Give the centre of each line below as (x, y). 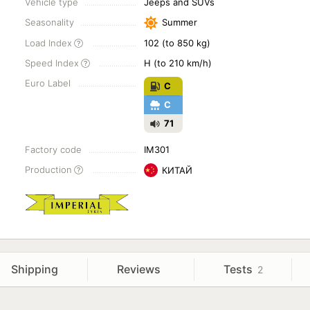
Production (48, 170)
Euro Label (48, 83)
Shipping (35, 269)
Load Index (48, 43)
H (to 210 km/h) (177, 63)
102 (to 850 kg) (177, 43)
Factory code (53, 149)
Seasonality (49, 22)
